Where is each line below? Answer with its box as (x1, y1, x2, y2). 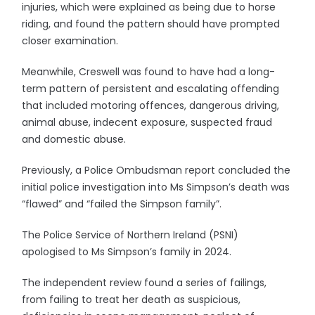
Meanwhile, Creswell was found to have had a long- (22, 65, 276, 79)
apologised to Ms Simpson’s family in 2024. (22, 245, 232, 259)
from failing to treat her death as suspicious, (22, 292, 241, 307)
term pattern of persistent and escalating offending (22, 82, 280, 96)
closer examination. (22, 34, 119, 48)
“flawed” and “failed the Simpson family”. (22, 197, 222, 211)
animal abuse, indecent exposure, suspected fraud (22, 115, 273, 129)
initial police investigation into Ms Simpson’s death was (22, 180, 290, 194)
